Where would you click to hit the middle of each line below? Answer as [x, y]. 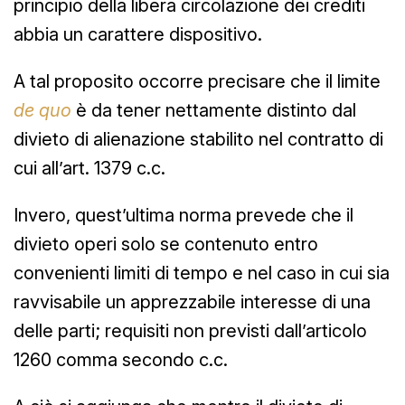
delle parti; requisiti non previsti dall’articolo [190, 330]
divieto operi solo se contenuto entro [166, 244]
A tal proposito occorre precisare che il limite [197, 81]
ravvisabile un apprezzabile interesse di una [192, 301]
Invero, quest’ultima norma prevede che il [184, 215]
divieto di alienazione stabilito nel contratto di [198, 139]
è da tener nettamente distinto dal [214, 110]
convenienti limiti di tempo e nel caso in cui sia [202, 273]
